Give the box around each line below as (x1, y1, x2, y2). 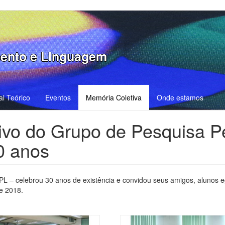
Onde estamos (157, 92, 203, 102)
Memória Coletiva (86, 92, 142, 102)
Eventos (45, 92, 71, 102)
